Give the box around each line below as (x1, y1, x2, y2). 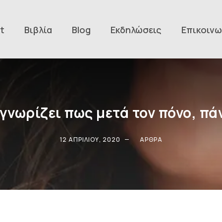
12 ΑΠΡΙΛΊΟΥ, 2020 (59, 135, 120, 144)
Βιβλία (24, 24, 52, 36)
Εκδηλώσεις (111, 24, 162, 36)
